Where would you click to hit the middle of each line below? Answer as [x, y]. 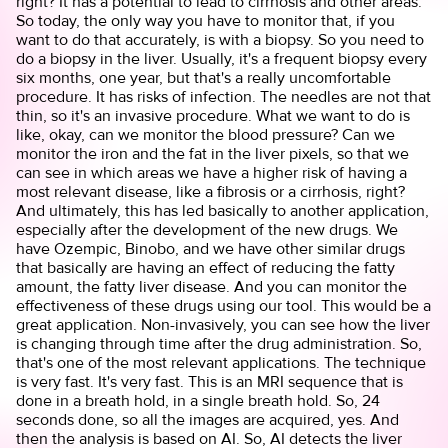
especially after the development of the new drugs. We [207, 229]
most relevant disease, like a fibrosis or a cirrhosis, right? [211, 191]
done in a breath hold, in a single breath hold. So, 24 [198, 400]
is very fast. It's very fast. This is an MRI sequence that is [210, 381]
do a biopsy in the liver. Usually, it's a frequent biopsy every [222, 58]
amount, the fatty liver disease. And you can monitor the [212, 286]
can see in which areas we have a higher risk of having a [212, 172]
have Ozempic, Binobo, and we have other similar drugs [211, 248]
